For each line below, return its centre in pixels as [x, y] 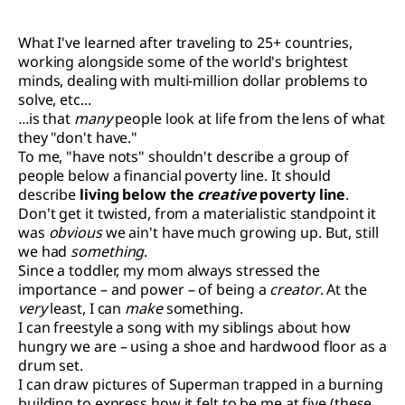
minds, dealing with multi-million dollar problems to [193, 80]
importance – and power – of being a [144, 289]
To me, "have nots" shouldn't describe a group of [184, 156]
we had [45, 251]
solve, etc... [55, 99]
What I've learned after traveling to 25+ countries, [185, 42]
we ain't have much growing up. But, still [240, 232]
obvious [75, 232]
